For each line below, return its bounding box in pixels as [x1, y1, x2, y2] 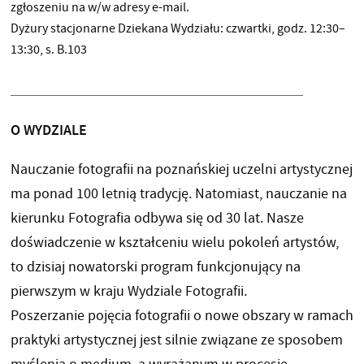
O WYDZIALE [10, 120, 87, 141]
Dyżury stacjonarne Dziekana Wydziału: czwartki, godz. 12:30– [10, 20, 345, 37]
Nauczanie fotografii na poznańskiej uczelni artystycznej [10, 160, 353, 180]
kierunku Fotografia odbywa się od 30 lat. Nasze [10, 209, 304, 228]
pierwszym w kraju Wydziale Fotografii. [10, 282, 247, 301]
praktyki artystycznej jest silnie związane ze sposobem [10, 331, 343, 350]
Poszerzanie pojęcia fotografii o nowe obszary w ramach [10, 306, 353, 326]
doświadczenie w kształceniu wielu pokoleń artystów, [10, 233, 339, 253]
